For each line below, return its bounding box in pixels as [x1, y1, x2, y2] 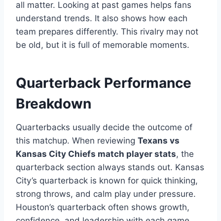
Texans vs [138, 136, 180, 146]
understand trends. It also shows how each [16, 13, 187, 24]
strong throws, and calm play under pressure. [16, 189, 196, 199]
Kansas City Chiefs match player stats [16, 149, 176, 159]
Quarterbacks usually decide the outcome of [16, 122, 192, 133]
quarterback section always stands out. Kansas [16, 162, 204, 173]
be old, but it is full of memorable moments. [16, 40, 189, 50]
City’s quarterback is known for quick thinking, [16, 176, 198, 186]
